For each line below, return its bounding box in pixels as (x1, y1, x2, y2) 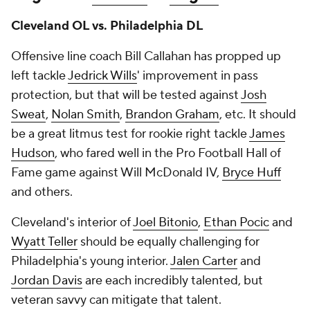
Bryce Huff (222, 165, 281, 181)
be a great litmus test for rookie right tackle (11, 126, 249, 142)
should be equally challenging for (77, 234, 259, 250)
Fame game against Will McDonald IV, (11, 165, 222, 181)
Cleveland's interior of (11, 215, 133, 230)
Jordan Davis (11, 273, 82, 289)
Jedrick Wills (68, 68, 137, 84)
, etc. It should (219, 107, 296, 122)
